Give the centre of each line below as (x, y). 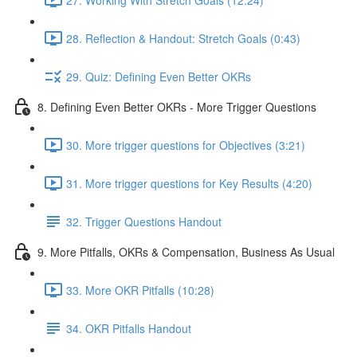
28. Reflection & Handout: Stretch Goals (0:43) (183, 38)
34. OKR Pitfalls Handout (129, 328)
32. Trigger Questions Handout (144, 221)
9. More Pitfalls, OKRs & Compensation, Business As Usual (186, 251)
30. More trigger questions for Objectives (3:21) (186, 145)
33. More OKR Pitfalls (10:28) (140, 290)
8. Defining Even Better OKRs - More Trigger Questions (177, 106)
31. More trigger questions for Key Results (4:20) (189, 183)
